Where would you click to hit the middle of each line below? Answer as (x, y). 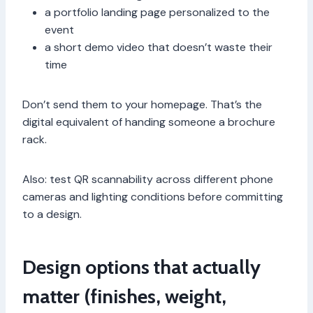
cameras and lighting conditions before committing (153, 197)
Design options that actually (141, 267)
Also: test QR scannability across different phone (148, 180)
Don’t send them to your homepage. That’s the (142, 105)
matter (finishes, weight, (124, 297)
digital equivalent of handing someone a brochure (149, 122)
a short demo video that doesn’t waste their (159, 48)
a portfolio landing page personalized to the (157, 13)
